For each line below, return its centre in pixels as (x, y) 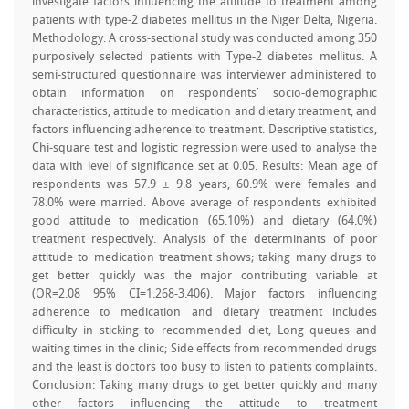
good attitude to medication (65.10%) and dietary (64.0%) (204, 221)
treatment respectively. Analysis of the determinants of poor (204, 240)
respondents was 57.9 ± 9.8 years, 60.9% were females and (204, 185)
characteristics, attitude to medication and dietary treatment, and (204, 112)
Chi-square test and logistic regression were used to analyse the (204, 148)
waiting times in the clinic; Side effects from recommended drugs (204, 349)
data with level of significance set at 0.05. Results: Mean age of (204, 167)
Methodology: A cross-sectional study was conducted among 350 (204, 39)
